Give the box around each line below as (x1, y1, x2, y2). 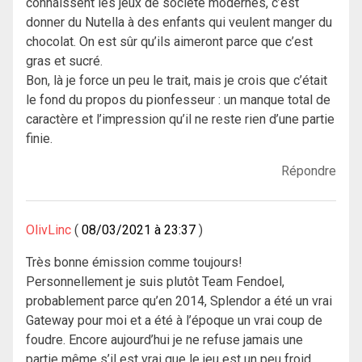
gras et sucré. (26, 53, 103, 69)
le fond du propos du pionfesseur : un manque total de (26, 92, 330, 108)
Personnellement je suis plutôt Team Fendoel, (26, 274, 284, 290)
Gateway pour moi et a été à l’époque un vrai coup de (26, 313, 322, 329)
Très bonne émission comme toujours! (26, 255, 242, 271)
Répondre (281, 163, 336, 179)
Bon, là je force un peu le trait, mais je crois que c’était (26, 73, 327, 89)
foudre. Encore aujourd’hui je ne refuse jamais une (26, 332, 303, 348)
